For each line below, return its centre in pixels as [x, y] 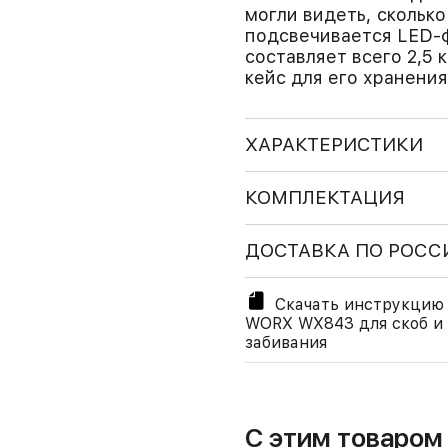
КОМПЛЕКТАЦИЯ [324, 197]
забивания [285, 342]
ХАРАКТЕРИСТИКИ [333, 144]
